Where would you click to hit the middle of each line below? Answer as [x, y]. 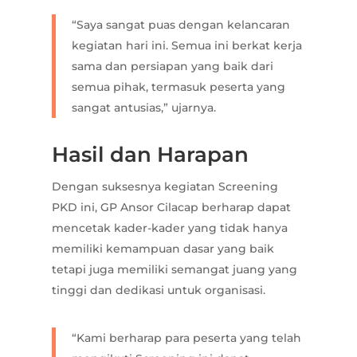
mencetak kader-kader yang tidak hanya [169, 228]
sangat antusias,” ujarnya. [143, 108]
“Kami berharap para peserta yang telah [186, 338]
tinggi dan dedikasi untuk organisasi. [158, 290]
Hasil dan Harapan [150, 155]
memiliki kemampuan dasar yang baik [163, 249]
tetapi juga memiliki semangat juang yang [174, 270]
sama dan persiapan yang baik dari [172, 67]
